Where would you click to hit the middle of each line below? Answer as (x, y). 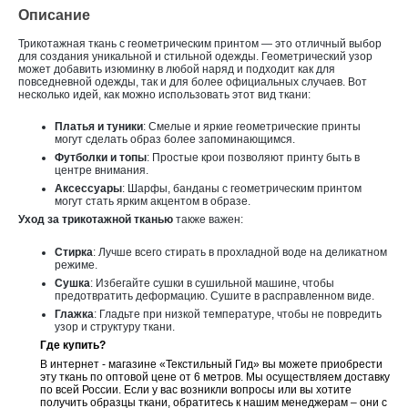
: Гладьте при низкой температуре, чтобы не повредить (238, 314)
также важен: (208, 220)
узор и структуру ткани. (115, 326)
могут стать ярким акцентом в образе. (153, 202)
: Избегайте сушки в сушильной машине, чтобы (212, 283)
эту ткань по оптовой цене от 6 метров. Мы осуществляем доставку (215, 377)
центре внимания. (102, 171)
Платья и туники (99, 127)
